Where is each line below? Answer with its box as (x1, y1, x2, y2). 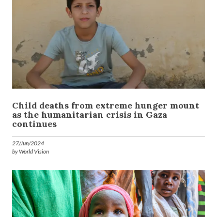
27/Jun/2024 (12, 139, 44, 147)
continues (12, 118, 57, 130)
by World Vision (12, 148, 49, 155)
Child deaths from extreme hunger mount (12, 100, 199, 111)
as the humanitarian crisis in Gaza (12, 109, 167, 121)
